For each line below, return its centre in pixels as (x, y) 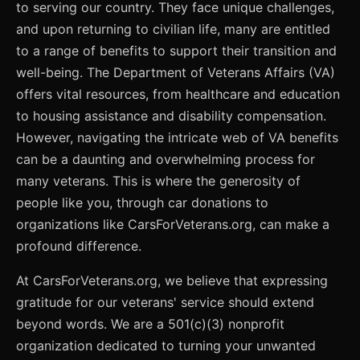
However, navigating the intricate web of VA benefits (177, 138)
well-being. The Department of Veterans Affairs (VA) (176, 73)
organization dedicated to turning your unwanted (166, 346)
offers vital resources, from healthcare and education (178, 94)
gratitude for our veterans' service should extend (165, 303)
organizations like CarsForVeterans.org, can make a (173, 225)
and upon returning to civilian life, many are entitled (173, 29)
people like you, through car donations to (142, 203)
